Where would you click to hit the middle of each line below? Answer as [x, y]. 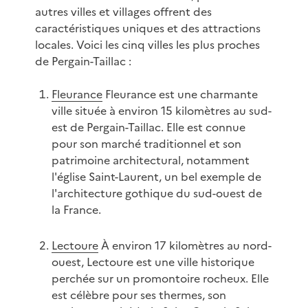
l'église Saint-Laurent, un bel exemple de [156, 177]
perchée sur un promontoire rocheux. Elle [160, 279]
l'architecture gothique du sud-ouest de [156, 194]
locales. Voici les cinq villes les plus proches [147, 45]
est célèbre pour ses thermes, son [139, 295]
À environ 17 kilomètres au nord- [185, 246]
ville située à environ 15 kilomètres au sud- [161, 111]
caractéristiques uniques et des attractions [147, 29]
